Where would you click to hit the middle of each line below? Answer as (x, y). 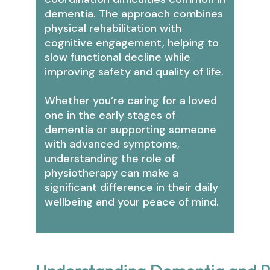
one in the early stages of (110, 115)
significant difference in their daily (131, 187)
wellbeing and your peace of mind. (132, 202)
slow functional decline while (118, 57)
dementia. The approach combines (134, 14)
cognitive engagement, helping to (132, 42)
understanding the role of (110, 158)
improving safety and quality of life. (134, 71)
